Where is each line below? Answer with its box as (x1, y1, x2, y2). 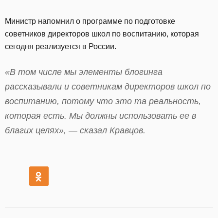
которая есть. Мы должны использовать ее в (5, 111, 196, 121)
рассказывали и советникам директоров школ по (5, 82, 211, 91)
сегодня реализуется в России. (5, 42, 116, 51)
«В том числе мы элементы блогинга (5, 67, 163, 77)
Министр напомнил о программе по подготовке (5, 17, 175, 25)
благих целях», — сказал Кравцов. (5, 126, 145, 135)
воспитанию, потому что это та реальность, (5, 96, 201, 106)
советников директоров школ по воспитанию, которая (5, 30, 199, 38)
